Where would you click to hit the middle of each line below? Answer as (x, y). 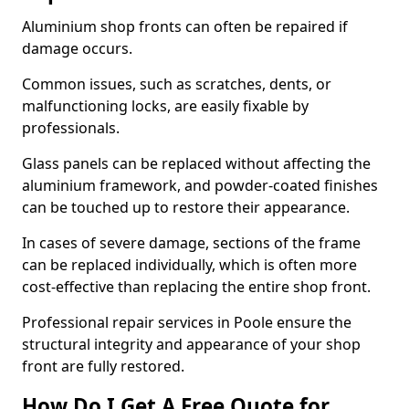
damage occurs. (77, 48)
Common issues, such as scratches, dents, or (177, 84)
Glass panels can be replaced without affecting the (196, 163)
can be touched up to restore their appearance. (188, 207)
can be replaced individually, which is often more (189, 265)
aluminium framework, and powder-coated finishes (200, 185)
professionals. (73, 128)
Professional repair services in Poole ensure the (187, 322)
